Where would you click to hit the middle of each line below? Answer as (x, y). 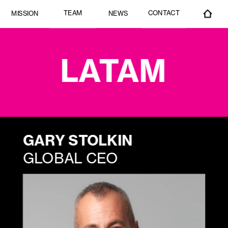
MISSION (25, 13)
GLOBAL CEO (70, 158)
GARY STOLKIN (78, 140)
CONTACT (164, 13)
